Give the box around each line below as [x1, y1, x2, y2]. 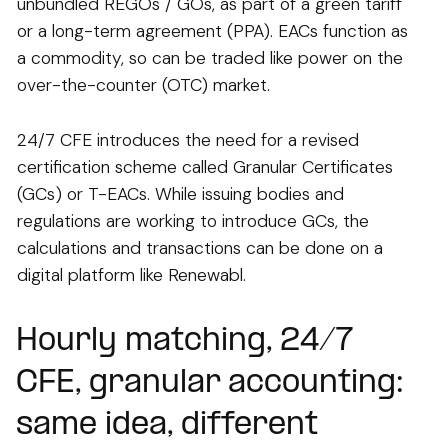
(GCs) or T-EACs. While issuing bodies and [17, 183, 344, 206]
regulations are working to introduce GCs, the [17, 210, 369, 233]
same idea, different [16, 409, 318, 444]
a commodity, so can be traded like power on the [17, 47, 403, 70]
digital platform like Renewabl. [17, 264, 256, 287]
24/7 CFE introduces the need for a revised [17, 129, 359, 152]
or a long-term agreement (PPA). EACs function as [17, 20, 408, 43]
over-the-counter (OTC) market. [17, 74, 270, 97]
